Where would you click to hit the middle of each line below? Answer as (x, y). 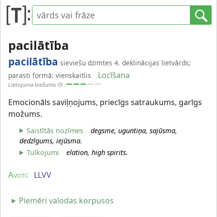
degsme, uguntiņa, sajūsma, (134, 130)
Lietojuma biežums (33, 85)
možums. (25, 114)
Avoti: (18, 175)
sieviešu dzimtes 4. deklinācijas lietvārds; (125, 63)
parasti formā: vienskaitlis (50, 75)
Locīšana (114, 75)
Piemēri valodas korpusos (67, 200)
